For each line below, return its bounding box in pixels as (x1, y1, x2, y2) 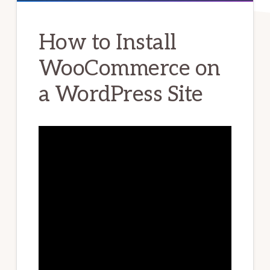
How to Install (38, 30, 177, 57)
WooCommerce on (38, 55, 221, 83)
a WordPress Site (38, 81, 203, 108)
